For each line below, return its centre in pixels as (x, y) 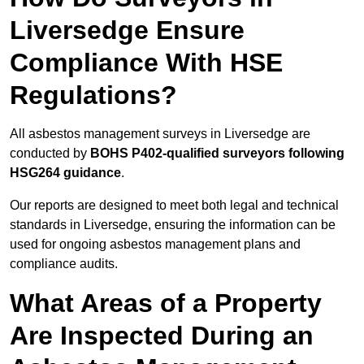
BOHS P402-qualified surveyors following (217, 154)
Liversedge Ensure (127, 30)
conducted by (50, 154)
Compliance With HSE (146, 63)
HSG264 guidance (65, 173)
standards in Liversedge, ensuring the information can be (173, 225)
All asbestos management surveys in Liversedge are (160, 134)
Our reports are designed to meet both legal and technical (174, 206)
